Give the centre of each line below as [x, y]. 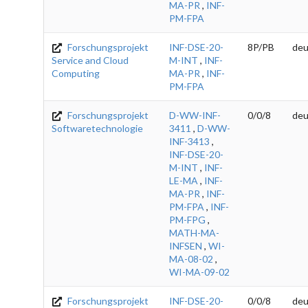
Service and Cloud [90, 60]
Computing [76, 73]
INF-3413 [189, 141]
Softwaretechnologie [97, 128]
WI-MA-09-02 [199, 272]
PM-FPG [187, 219]
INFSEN [186, 245]
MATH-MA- [194, 232]
